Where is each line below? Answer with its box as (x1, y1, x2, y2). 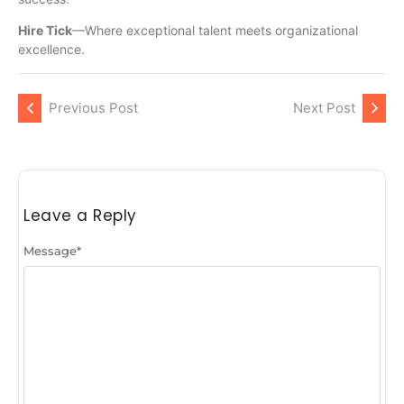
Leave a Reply (23, 205, 137, 227)
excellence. (18, 41, 85, 57)
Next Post (293, 99, 355, 117)
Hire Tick (18, 22, 72, 38)
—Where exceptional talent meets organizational (72, 22, 358, 38)
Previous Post (49, 99, 138, 117)
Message (23, 243, 77, 259)
